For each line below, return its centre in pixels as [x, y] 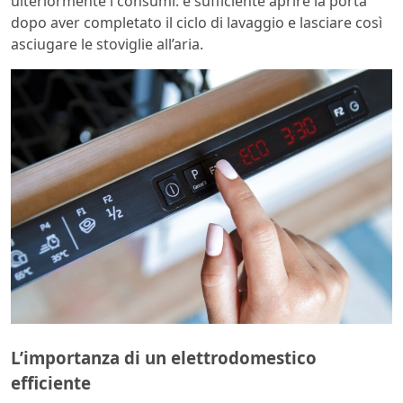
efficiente [51, 383]
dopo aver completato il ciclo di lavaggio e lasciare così [197, 23]
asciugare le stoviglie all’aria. [107, 45]
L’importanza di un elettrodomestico [164, 358]
